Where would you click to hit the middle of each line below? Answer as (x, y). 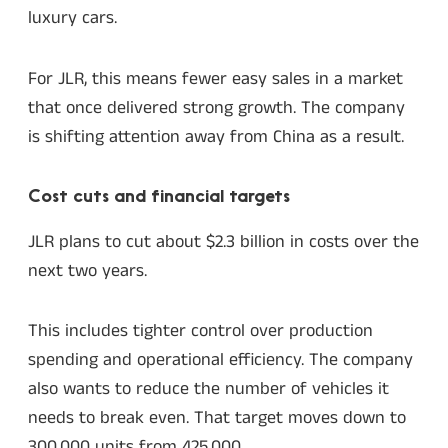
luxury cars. (72, 18)
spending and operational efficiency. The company (220, 360)
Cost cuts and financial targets (159, 198)
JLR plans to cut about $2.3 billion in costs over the (223, 241)
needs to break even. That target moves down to (217, 418)
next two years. (87, 270)
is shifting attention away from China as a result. (216, 136)
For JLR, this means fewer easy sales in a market (215, 78)
